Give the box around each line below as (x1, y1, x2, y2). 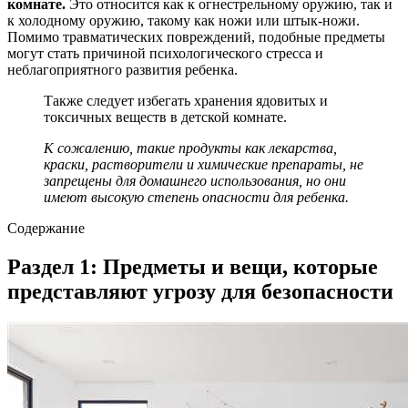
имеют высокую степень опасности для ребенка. (44, 189, 349, 205)
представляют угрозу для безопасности (7, 279, 393, 303)
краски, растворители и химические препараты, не (44, 156, 363, 172)
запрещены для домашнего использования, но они (44, 172, 346, 189)
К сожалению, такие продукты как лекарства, (44, 139, 337, 156)
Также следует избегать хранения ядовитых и (44, 92, 328, 108)
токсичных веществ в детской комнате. (44, 108, 287, 125)
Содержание (7, 219, 85, 236)
